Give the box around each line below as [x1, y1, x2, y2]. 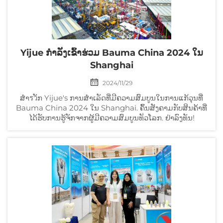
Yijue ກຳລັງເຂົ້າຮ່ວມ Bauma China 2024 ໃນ [20, 47, 203, 58]
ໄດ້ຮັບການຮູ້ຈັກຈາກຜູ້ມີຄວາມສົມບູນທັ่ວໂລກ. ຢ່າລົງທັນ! [28, 112, 195, 122]
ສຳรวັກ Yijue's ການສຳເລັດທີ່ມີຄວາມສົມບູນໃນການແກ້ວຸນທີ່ [20, 93, 203, 103]
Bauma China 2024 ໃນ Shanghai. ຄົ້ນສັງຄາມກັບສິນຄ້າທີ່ [16, 103, 207, 112]
